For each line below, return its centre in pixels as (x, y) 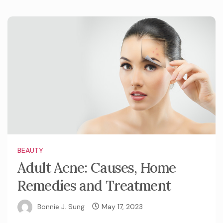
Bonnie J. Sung (61, 206)
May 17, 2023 (122, 206)
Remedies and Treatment (94, 185)
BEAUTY (30, 150)
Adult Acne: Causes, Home (97, 167)
